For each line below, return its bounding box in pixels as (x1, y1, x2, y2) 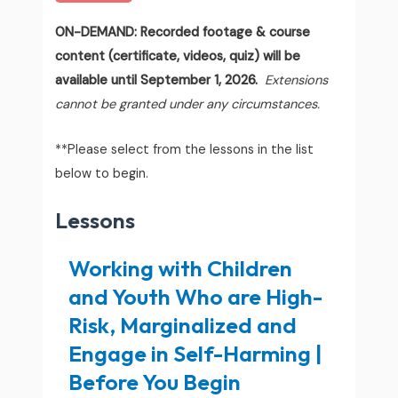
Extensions (265, 72, 329, 90)
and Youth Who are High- (68, 282, 323, 311)
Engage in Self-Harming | (68, 338, 323, 368)
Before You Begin (68, 367, 242, 396)
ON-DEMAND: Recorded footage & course (55, 24, 311, 42)
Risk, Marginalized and (68, 310, 298, 339)
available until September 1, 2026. (55, 72, 262, 90)
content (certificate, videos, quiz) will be (55, 48, 301, 66)
